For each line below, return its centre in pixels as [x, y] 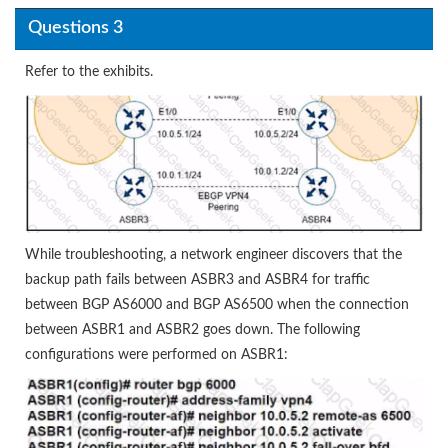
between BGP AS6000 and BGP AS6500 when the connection [217, 304]
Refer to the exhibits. [89, 71]
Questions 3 [75, 28]
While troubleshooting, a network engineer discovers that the [213, 254]
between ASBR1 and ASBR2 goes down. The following [192, 329]
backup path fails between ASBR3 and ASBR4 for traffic [197, 279]
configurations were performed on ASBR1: [156, 354]
